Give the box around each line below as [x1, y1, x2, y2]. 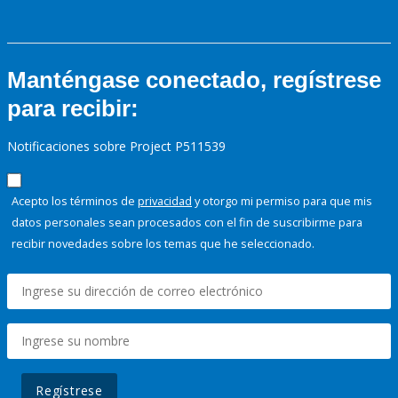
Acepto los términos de [12, 193, 138, 210]
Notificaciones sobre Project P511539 [7, 138, 226, 155]
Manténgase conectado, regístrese [7, 67, 381, 94]
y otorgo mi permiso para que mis [192, 193, 372, 210]
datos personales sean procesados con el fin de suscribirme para [12, 214, 362, 231]
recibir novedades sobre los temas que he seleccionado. [12, 235, 314, 252]
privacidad [138, 193, 192, 210]
